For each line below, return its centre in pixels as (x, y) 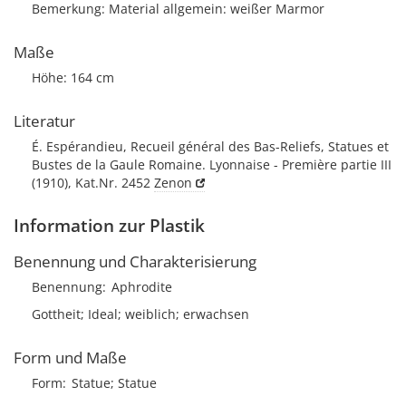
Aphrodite (142, 287)
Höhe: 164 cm (73, 77)
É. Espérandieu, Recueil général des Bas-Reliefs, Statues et (210, 146)
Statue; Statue (114, 383)
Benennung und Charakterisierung (135, 261)
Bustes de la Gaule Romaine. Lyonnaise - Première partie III (212, 164)
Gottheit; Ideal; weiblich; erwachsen (140, 314)
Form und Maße (70, 358)
